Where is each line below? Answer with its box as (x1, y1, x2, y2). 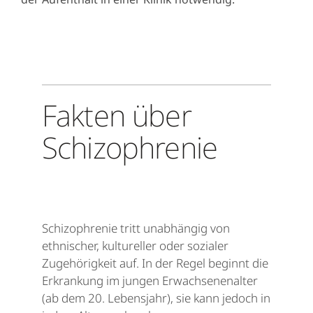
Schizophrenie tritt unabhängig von (42, 220, 230, 237)
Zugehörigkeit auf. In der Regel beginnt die (42, 255, 268, 272)
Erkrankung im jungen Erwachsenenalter (42, 272, 258, 289)
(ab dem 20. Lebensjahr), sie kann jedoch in (42, 290, 270, 307)
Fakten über (42, 95, 191, 136)
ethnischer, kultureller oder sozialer (42, 238, 228, 254)
